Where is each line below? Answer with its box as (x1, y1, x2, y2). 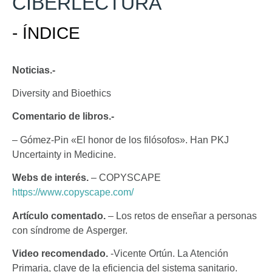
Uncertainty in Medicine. (12, 149, 116, 160)
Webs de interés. (12, 172, 91, 183)
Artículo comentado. (12, 210, 108, 221)
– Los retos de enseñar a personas (108, 210, 257, 221)
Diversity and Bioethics (12, 88, 111, 98)
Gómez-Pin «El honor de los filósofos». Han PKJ (20, 134, 231, 145)
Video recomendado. (12, 248, 110, 259)
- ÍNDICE (12, 24, 80, 43)
